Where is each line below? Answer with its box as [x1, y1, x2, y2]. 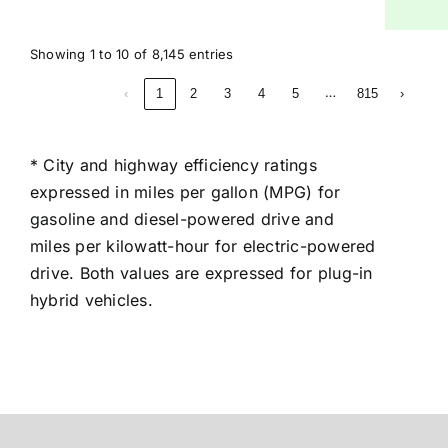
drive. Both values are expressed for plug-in [29, 263, 373, 283]
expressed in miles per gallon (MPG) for [29, 182, 341, 202]
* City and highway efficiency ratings [29, 155, 317, 175]
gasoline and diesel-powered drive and [29, 209, 334, 229]
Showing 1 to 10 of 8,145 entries [29, 45, 234, 62]
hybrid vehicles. [29, 290, 153, 310]
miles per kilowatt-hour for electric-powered [29, 236, 376, 256]
